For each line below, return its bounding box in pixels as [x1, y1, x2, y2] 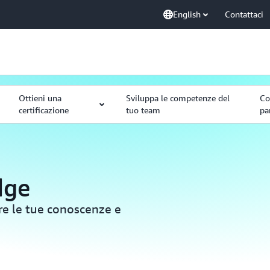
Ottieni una [18, 93, 61, 103]
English [173, 9, 201, 19]
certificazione [18, 105, 69, 115]
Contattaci [225, 9, 263, 19]
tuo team [125, 105, 160, 115]
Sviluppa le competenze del [125, 93, 230, 103]
